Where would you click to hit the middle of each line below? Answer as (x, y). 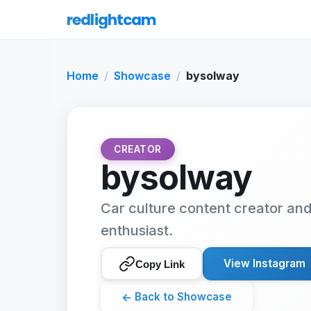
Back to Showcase (183, 297)
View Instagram (264, 263)
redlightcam (112, 19)
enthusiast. (137, 230)
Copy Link (160, 264)
